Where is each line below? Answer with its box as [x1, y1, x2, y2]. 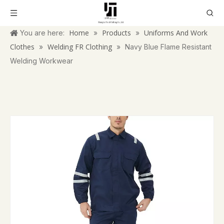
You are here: [20, 28, 64, 37]
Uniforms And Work [144, 28, 207, 37]
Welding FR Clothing [47, 42, 112, 51]
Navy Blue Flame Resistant [125, 42, 211, 51]
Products [102, 28, 131, 37]
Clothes [10, 42, 34, 51]
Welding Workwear [10, 56, 73, 65]
